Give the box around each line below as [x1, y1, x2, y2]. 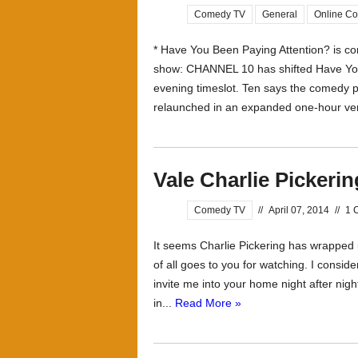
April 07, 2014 [268, 205, 329, 216]
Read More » [175, 296, 241, 309]
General [262, 9, 297, 20]
